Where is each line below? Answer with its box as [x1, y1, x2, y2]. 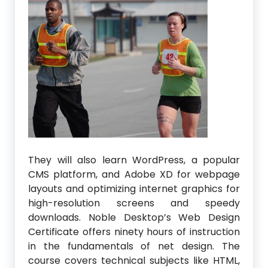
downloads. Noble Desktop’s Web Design [28, 211, 240, 225]
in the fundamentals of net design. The [28, 239, 240, 254]
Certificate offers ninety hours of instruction [28, 225, 240, 239]
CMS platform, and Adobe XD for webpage [28, 167, 240, 182]
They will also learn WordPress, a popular [28, 153, 240, 167]
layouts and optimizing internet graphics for [28, 182, 240, 196]
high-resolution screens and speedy [28, 196, 240, 211]
